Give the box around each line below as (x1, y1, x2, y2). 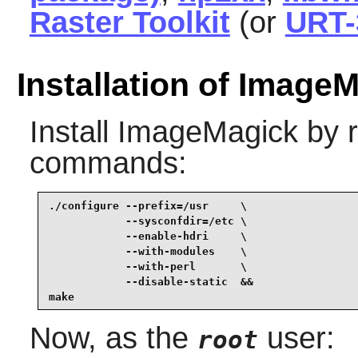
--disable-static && (48, 275, 253, 288)
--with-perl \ (48, 260, 247, 272)
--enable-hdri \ (48, 229, 247, 242)
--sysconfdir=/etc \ (48, 214, 247, 227)
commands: (29, 146, 187, 181)
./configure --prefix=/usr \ (48, 199, 247, 212)
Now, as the (29, 321, 197, 356)
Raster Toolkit (29, 5, 230, 39)
